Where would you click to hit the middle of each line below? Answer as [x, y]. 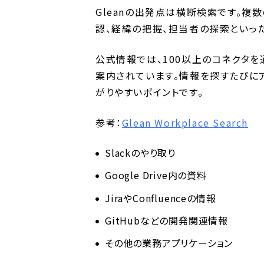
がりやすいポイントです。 [150, 92]
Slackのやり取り [140, 153]
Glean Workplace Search [185, 123]
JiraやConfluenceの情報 [161, 198]
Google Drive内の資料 [156, 175]
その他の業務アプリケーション [169, 243]
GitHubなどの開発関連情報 [166, 220]
